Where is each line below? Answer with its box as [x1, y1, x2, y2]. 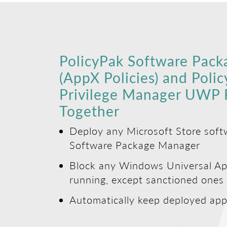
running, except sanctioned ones [69, 173, 224, 185]
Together [59, 102, 120, 120]
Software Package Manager [69, 138, 200, 151]
